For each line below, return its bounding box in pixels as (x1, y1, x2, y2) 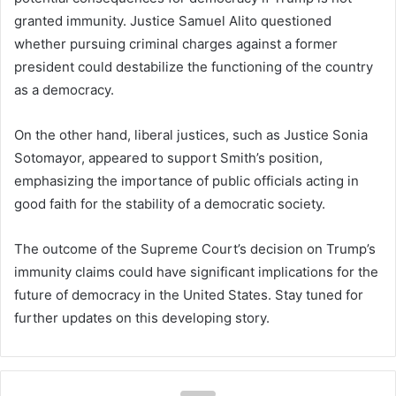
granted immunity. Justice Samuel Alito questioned (14, 11, 331, 29)
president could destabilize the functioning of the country (14, 57, 373, 75)
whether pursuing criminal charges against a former (14, 34, 338, 52)
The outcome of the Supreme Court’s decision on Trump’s (14, 240, 376, 257)
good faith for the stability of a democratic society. (14, 194, 325, 212)
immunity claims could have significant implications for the (14, 263, 378, 280)
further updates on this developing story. (14, 308, 270, 326)
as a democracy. (14, 80, 114, 98)
